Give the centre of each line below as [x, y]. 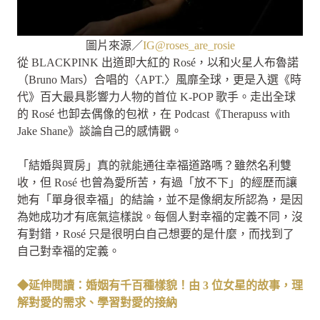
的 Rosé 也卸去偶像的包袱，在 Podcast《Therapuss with [154, 114]
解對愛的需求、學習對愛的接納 [97, 302]
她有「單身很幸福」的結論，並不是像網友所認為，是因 [160, 199]
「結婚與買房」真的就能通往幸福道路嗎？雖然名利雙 [154, 165]
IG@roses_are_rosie [189, 45]
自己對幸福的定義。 [69, 251]
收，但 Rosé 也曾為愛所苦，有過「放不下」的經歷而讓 [157, 182]
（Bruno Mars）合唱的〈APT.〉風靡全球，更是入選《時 [159, 79]
